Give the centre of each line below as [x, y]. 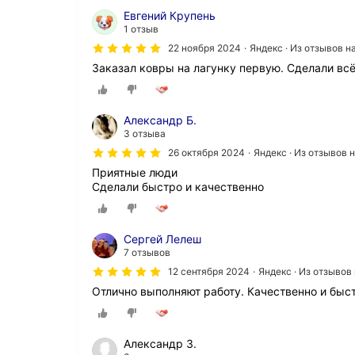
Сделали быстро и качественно [178, 187]
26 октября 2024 [206, 153]
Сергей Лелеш [162, 239]
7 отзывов [147, 253]
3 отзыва [145, 134]
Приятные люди [135, 172]
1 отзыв [141, 29]
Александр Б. [160, 120]
